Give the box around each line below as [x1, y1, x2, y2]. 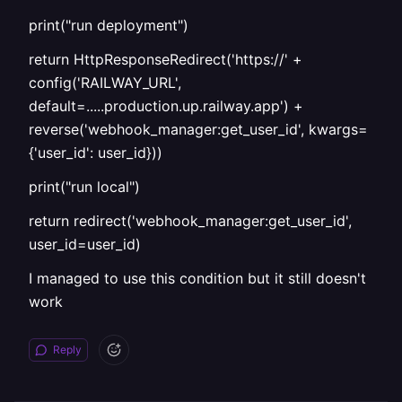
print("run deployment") [29, 16, 188, 34]
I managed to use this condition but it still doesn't [29, 269, 366, 287]
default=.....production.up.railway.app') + [29, 97, 303, 115]
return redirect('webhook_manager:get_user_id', [29, 212, 352, 230]
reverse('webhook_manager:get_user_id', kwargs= [29, 120, 368, 138]
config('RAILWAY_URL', [29, 74, 181, 92]
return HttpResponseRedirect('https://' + [29, 50, 302, 68]
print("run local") [29, 178, 140, 196]
